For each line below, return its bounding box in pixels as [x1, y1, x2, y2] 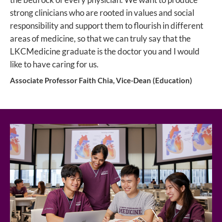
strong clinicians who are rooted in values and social [10, 7, 194, 18]
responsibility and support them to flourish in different [10, 20, 203, 31]
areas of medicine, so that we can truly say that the [10, 33, 191, 44]
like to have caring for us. [10, 58, 99, 69]
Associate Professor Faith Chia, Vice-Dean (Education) [10, 75, 192, 85]
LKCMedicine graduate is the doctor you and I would [10, 46, 200, 56]
